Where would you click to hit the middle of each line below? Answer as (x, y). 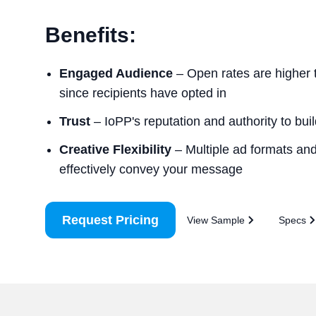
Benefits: (91, 35)
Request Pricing (110, 220)
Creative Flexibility (115, 150)
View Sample (216, 220)
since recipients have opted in (143, 93)
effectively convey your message (151, 169)
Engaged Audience (116, 73)
